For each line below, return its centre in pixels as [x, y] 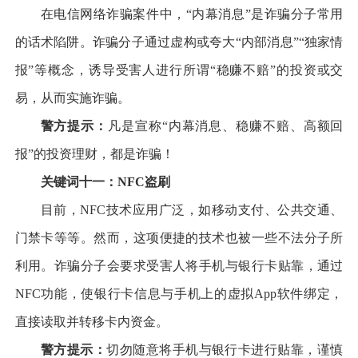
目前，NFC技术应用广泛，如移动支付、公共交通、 [192, 209]
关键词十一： [79, 181]
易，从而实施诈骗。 [72, 97]
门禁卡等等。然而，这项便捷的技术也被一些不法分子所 [179, 237]
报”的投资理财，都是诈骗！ [94, 153]
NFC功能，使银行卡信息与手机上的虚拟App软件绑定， [179, 293]
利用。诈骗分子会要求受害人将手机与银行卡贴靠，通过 [179, 265]
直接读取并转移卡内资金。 [91, 321]
